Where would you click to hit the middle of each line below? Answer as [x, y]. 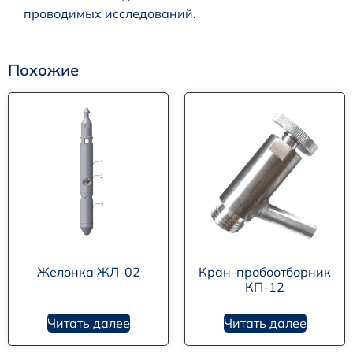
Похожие [43, 70]
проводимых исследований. [110, 14]
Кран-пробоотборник [265, 272]
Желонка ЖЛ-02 [88, 272]
